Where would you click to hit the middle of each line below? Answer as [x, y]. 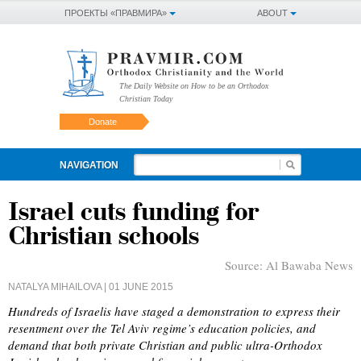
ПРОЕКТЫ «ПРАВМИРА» [116, 13]
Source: [245, 266]
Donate [102, 122]
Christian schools [104, 237]
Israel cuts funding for [133, 213]
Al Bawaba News [309, 266]
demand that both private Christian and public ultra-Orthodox [165, 345]
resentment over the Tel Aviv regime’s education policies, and [162, 328]
